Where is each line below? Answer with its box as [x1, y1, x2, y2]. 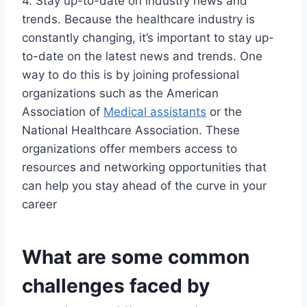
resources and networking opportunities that [22, 160, 267, 175]
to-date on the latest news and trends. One [22, 49, 262, 64]
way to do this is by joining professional [22, 68, 239, 82]
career [22, 197, 57, 212]
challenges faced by [22, 274, 210, 298]
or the [206, 105, 242, 119]
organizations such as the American [22, 86, 219, 101]
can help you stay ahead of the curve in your [22, 179, 267, 193]
